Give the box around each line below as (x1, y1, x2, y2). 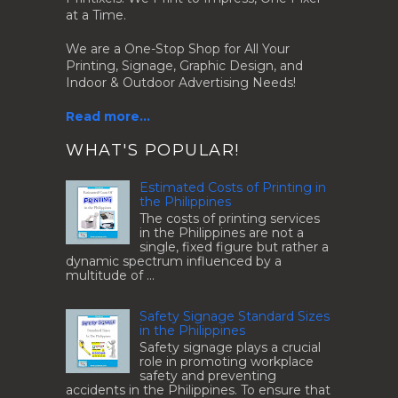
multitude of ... (66, 267, 155, 284)
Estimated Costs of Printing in (139, 179, 326, 196)
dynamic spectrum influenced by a (66, 253, 282, 270)
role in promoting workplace (139, 353, 314, 370)
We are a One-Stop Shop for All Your (66, 40, 290, 57)
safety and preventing (139, 367, 276, 384)
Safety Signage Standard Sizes (139, 307, 330, 324)
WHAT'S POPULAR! (66, 139, 240, 160)
